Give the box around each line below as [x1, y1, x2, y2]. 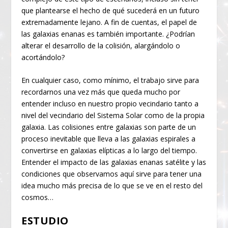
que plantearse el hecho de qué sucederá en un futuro [21, 5, 200, 15]
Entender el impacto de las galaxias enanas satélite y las [21, 157, 207, 167]
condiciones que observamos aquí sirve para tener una [21, 169, 202, 179]
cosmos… [21, 192, 54, 203]
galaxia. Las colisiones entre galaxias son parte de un [21, 122, 196, 132]
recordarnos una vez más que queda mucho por [21, 87, 181, 97]
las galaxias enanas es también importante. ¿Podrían [21, 28, 195, 39]
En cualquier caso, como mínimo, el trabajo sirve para [21, 75, 199, 85]
